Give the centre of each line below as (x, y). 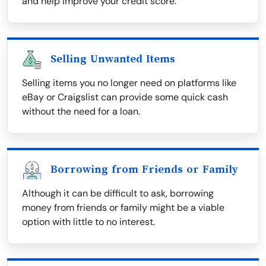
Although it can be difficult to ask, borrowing (118, 194)
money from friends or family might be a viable (123, 208)
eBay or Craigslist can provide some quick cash (125, 97)
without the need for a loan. (81, 112)
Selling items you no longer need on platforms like (129, 83)
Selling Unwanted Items (113, 59)
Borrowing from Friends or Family (144, 170)
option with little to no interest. (88, 222)
